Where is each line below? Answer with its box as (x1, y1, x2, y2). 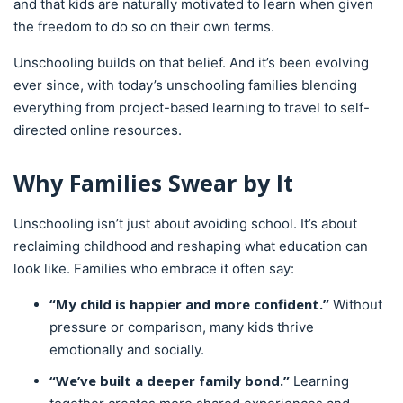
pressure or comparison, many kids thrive (49, 318, 314, 336)
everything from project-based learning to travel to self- (13, 99, 370, 116)
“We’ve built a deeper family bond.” (49, 372, 290, 390)
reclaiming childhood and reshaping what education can (13, 237, 368, 255)
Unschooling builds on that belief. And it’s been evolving (13, 54, 369, 71)
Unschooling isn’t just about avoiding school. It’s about (13, 215, 357, 232)
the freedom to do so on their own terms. (13, 18, 274, 35)
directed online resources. (13, 121, 182, 139)
